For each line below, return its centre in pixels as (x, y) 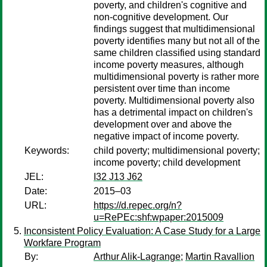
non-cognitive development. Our (161, 17)
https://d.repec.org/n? (138, 205)
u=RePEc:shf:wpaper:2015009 (159, 217)
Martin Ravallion (220, 257)
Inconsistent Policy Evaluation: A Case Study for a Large (142, 231)
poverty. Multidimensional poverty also (174, 100)
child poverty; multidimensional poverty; (177, 150)
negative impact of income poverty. (166, 136)
